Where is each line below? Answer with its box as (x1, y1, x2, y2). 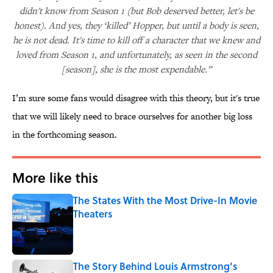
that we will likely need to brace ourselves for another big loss (12, 110, 252, 123)
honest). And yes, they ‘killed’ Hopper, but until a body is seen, (14, 19, 259, 32)
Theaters (73, 207, 112, 221)
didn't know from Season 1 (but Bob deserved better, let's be (19, 4, 254, 18)
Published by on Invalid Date (73, 219, 172, 232)
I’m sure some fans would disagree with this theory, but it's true (12, 91, 260, 105)
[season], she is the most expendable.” (62, 63, 211, 76)
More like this (12, 168, 98, 188)
